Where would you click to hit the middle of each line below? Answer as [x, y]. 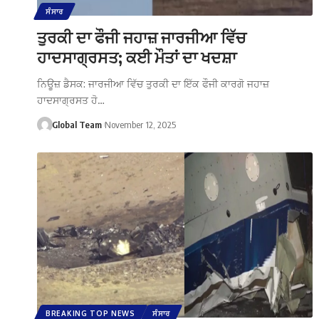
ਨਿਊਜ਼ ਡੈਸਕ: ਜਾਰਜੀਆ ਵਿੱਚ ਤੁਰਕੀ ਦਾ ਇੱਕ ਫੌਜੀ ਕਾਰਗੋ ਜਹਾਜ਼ [153, 83]
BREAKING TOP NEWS [90, 313]
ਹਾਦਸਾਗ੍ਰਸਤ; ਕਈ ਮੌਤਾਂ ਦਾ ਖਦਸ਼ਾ [137, 57]
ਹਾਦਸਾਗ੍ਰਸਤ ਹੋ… [71, 100]
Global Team [77, 124]
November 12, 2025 [140, 124]
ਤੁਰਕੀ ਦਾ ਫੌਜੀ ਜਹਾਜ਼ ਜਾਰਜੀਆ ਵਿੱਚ [142, 37]
